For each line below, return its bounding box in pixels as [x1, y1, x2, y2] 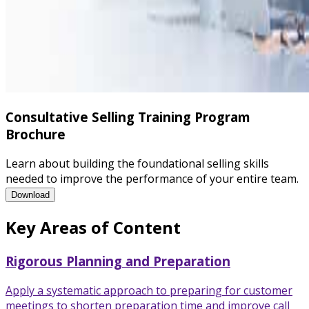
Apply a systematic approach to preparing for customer [6, 282, 292, 298]
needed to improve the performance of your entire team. [6, 171, 299, 187]
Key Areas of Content [6, 215, 181, 239]
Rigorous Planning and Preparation [6, 252, 230, 270]
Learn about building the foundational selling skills [6, 156, 269, 172]
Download [11, 190, 50, 201]
